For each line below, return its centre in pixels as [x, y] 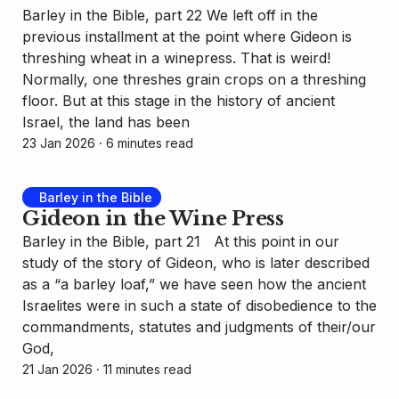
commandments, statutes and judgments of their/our [199, 327]
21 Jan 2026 [57, 370]
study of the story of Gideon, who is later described [196, 263]
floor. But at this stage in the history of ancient [179, 100]
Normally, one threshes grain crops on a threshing [194, 79]
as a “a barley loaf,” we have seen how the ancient [194, 285]
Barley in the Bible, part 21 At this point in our [181, 242]
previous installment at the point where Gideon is [187, 36]
